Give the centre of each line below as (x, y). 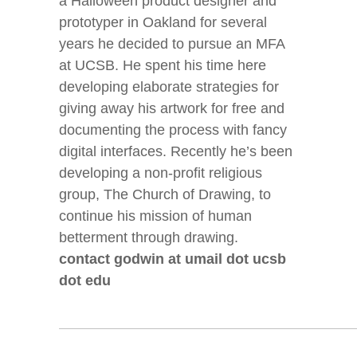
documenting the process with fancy (173, 130)
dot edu (85, 280)
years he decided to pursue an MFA (172, 44)
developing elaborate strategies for (169, 87)
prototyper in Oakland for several (163, 22)
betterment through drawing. (149, 237)
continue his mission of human (155, 216)
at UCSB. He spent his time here (163, 65)
